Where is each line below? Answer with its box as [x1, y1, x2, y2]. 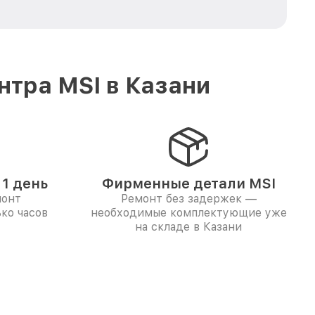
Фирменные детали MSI [101, 175, 276, 192]
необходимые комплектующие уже [90, 206, 287, 219]
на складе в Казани [135, 220, 242, 233]
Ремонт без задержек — [120, 192, 257, 205]
